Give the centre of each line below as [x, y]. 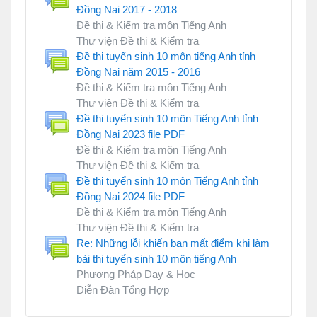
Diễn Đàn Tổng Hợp [123, 290]
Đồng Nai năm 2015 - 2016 [138, 72]
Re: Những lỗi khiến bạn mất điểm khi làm [173, 243]
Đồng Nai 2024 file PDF [131, 197]
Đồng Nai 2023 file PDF [131, 134]
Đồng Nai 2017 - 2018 [127, 10]
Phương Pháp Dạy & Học [136, 275]
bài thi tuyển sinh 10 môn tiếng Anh [156, 259]
